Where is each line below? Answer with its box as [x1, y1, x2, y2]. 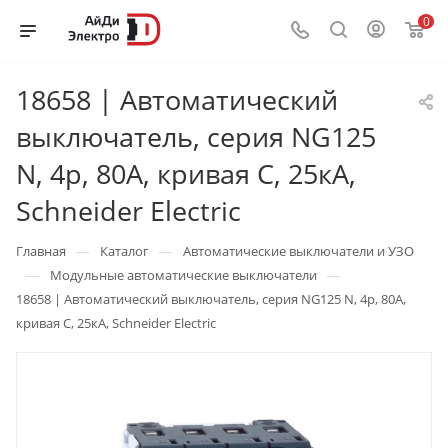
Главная [16, 242, 66, 260]
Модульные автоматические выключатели [50, 266, 317, 284]
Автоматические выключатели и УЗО [183, 242, 414, 260]
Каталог [100, 242, 149, 260]
